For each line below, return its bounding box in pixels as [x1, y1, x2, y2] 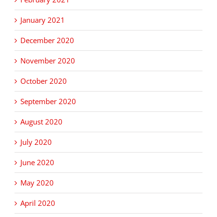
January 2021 [20, 15, 65, 25]
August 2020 [20, 117, 62, 127]
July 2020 [20, 137, 52, 147]
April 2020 [20, 198, 55, 208]
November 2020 [20, 56, 75, 66]
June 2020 [20, 157, 54, 168]
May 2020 [20, 178, 54, 188]
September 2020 [20, 96, 76, 107]
